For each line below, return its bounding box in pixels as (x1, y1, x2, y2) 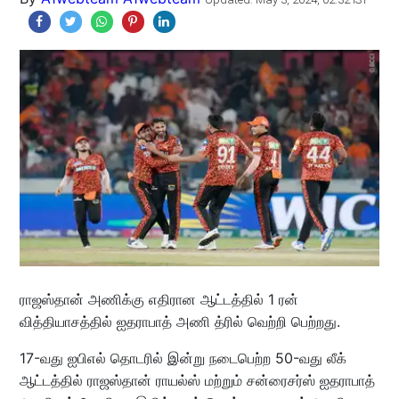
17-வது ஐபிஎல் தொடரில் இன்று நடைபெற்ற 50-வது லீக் (19, 348, 346, 367)
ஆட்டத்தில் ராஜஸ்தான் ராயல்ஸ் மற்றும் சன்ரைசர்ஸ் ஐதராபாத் (19, 370, 375, 389)
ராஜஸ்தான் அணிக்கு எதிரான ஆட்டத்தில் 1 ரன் (19, 289, 298, 308)
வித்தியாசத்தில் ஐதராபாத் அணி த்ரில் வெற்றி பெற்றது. (19, 312, 340, 330)
